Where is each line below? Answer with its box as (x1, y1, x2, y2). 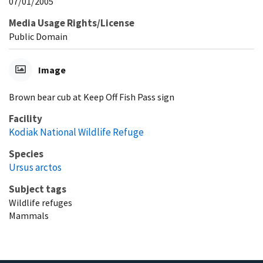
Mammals (9, 210, 49, 222)
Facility (9, 112, 42, 126)
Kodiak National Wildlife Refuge (9, 126, 144, 139)
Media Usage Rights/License (9, 16, 134, 30)
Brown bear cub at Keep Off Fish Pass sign (9, 91, 174, 103)
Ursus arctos (9, 161, 62, 174)
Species (9, 147, 43, 161)
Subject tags (9, 183, 66, 196)
